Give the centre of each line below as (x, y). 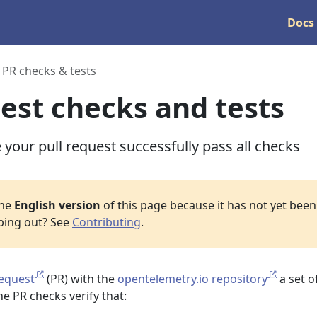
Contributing (106, 222)
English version (57, 205)
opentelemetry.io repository (192, 279)
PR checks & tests (49, 71)
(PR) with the (81, 279)
